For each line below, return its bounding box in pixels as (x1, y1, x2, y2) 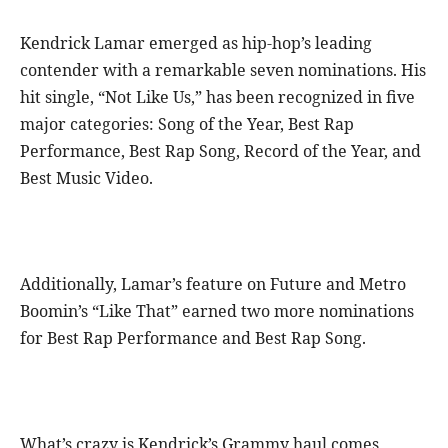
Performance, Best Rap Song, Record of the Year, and (20, 140, 421, 163)
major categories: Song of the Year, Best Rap (20, 113, 354, 136)
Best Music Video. (20, 167, 153, 190)
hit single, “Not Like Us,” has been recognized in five (20, 86, 415, 109)
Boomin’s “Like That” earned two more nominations (20, 300, 414, 323)
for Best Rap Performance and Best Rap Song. (20, 327, 366, 350)
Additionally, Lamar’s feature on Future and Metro (20, 273, 406, 296)
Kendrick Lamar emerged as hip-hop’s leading (20, 32, 372, 55)
